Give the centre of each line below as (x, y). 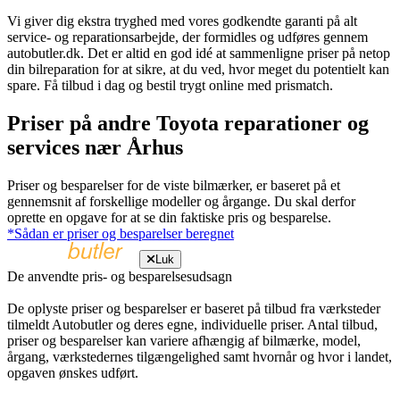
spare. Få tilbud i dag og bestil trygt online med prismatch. (170, 86)
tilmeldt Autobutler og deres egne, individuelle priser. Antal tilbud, (192, 324)
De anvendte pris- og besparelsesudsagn (120, 276)
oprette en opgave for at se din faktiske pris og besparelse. (169, 217)
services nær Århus (95, 148)
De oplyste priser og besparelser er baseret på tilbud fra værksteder (194, 308)
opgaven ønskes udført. (73, 372)
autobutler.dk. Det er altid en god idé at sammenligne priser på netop (199, 54)
